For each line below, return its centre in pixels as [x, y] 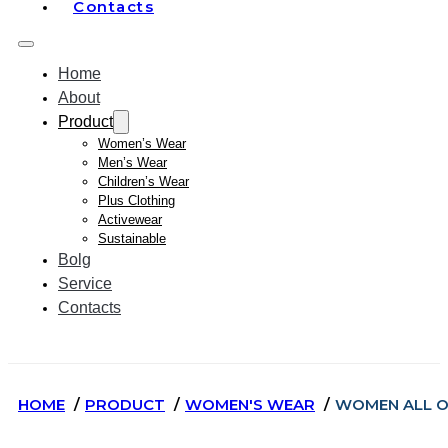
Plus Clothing [136, 200]
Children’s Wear [143, 181]
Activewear [130, 219]
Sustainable [132, 238]
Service [85, 283]
